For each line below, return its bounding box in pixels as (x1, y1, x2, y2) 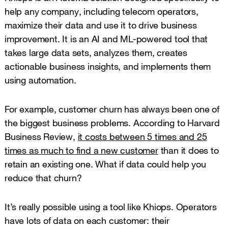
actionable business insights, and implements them (5, 60, 211, 72)
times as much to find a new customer (5, 144, 158, 156)
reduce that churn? (5, 172, 82, 183)
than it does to (158, 144, 219, 156)
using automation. (5, 74, 76, 85)
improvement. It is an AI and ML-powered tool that (5, 33, 208, 44)
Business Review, (5, 130, 78, 142)
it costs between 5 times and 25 (77, 130, 207, 142)
